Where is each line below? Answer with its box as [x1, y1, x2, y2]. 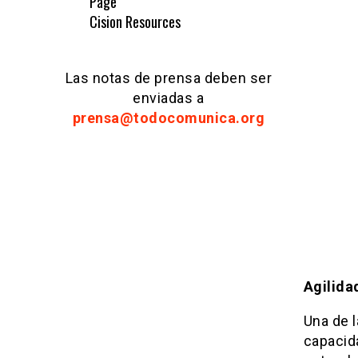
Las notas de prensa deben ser [65, 70, 272, 87]
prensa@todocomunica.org [72, 109, 265, 127]
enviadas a [133, 89, 205, 107]
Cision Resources [89, 11, 181, 33]
